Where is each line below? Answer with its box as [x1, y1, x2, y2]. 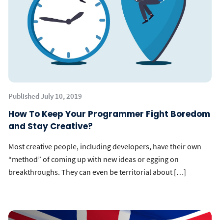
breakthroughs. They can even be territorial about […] [8, 167, 186, 177]
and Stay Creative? [8, 120, 93, 132]
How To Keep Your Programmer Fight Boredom [8, 108, 210, 120]
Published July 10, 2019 [8, 91, 82, 101]
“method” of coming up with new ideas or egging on [8, 154, 179, 164]
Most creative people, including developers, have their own [8, 141, 201, 151]
